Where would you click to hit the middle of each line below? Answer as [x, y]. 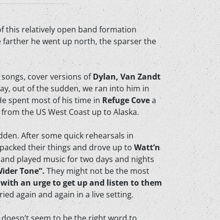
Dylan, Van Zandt [127, 77]
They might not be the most [97, 171]
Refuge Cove [126, 100]
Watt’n [147, 147]
